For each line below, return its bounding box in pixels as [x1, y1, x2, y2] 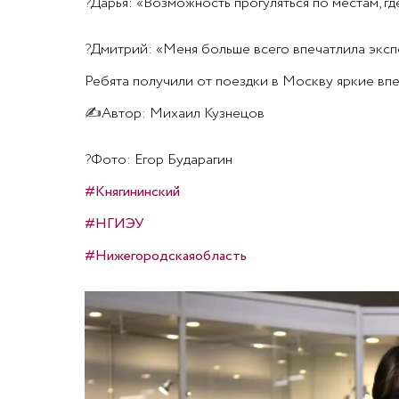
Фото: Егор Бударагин [90, 150, 232, 170]
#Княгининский [84, 182, 180, 202]
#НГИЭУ [84, 214, 144, 234]
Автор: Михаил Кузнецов [101, 103, 265, 124]
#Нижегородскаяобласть [84, 246, 247, 266]
